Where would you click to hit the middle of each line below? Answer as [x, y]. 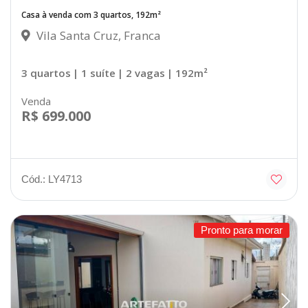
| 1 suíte [94, 73]
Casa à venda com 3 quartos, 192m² [91, 15]
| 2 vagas [141, 73]
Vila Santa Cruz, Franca [97, 36]
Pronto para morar [242, 230]
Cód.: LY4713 [52, 179]
